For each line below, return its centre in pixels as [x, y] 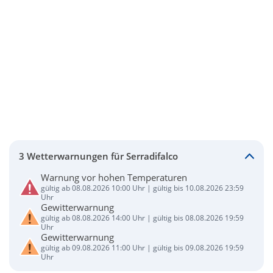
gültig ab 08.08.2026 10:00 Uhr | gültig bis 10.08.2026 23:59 [142, 188]
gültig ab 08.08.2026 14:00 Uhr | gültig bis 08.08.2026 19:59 [142, 218]
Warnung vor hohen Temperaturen [114, 177]
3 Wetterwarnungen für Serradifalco [98, 156]
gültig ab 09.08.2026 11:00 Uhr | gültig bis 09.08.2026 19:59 [142, 248]
